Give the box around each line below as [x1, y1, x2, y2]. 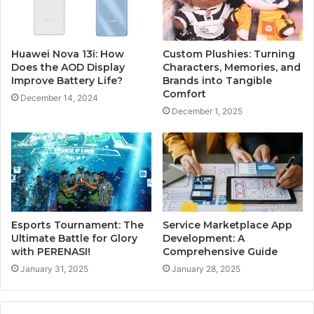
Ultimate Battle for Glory [11, 231, 137, 245]
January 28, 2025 [172, 263, 240, 274]
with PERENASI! [11, 245, 90, 258]
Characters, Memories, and [163, 60, 301, 74]
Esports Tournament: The [11, 218, 144, 231]
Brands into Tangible [163, 74, 272, 87]
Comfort [163, 87, 206, 100]
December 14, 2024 [20, 92, 98, 103]
